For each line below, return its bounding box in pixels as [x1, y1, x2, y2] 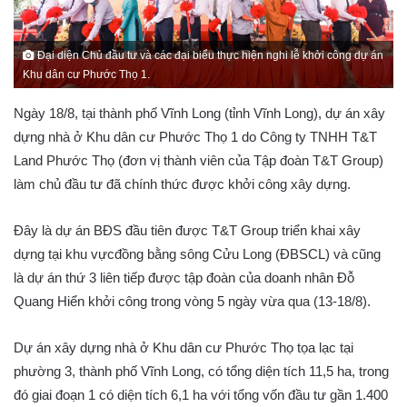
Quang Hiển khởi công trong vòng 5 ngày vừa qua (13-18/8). [14, 293, 371, 309]
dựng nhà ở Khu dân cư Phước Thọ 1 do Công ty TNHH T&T [14, 128, 377, 144]
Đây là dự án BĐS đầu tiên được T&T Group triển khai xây [14, 222, 361, 238]
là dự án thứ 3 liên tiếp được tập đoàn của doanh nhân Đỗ [14, 269, 354, 285]
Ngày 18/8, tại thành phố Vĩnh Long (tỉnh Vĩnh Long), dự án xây [14, 104, 385, 121]
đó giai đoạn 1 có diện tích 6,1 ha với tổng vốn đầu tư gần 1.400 [14, 386, 388, 402]
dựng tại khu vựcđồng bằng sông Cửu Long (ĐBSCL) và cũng [14, 245, 381, 262]
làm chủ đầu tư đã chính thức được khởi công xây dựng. [14, 175, 351, 192]
